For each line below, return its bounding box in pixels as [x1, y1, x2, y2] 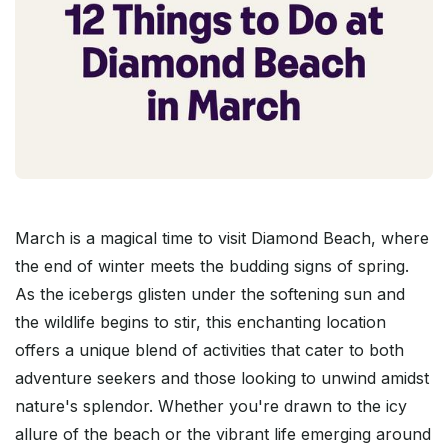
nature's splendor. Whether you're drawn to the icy [15, 396, 407, 417]
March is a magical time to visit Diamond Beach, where [15, 228, 429, 249]
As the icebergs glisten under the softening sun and [15, 284, 405, 305]
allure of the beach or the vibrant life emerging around [15, 424, 431, 445]
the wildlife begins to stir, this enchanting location [15, 312, 386, 333]
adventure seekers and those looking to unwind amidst [15, 368, 429, 389]
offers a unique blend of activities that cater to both [15, 340, 404, 361]
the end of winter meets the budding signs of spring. [15, 256, 409, 277]
